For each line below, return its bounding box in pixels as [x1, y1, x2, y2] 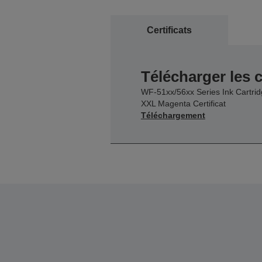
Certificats [146, 25, 192, 35]
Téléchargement [140, 110, 205, 120]
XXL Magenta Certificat [140, 98, 226, 108]
